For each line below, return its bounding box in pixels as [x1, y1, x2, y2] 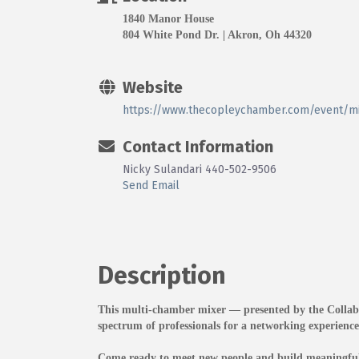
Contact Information [123, 136, 273, 156]
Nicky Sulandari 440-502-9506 [123, 162, 276, 176]
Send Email [123, 178, 179, 192]
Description [98, 260, 226, 290]
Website [123, 77, 183, 97]
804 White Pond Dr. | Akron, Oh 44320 [123, 28, 312, 41]
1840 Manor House [123, 12, 214, 25]
